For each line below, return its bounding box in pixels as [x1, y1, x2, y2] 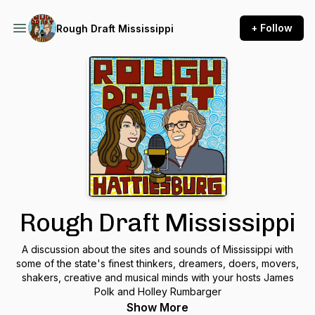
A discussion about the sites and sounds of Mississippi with [22, 243, 293, 255]
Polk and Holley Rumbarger [94, 285, 221, 297]
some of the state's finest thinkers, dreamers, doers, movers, [16, 257, 299, 269]
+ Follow [251, 22, 292, 34]
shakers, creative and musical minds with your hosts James [21, 271, 294, 283]
